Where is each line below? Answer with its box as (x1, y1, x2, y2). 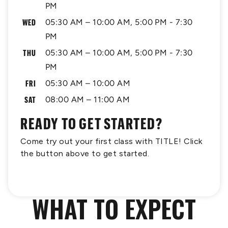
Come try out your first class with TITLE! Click (20, 136, 203, 146)
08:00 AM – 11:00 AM (45, 95, 130, 104)
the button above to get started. (20, 149, 150, 158)
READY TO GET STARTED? (20, 115, 163, 132)
